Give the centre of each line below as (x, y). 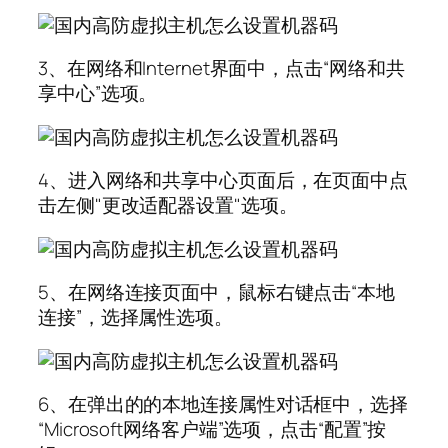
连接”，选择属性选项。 (135, 317)
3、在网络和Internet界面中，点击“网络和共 (221, 68)
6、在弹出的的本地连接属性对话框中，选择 (223, 404)
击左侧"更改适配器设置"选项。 (168, 205)
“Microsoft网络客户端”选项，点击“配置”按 (212, 429)
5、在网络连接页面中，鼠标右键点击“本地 (216, 292)
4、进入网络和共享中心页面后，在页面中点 (223, 180)
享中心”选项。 (98, 93)
